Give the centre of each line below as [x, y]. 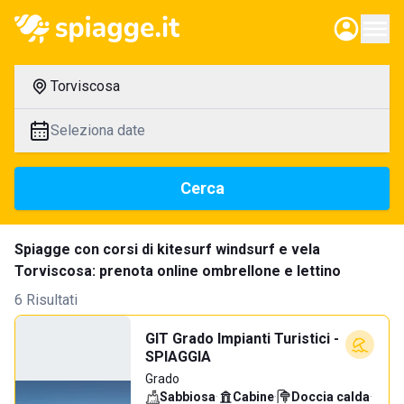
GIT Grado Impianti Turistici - [242, 339]
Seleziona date [98, 130]
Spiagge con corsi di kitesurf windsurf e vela [167, 249]
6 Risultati [46, 300]
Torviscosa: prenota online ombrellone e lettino [178, 271]
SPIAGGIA [178, 357]
